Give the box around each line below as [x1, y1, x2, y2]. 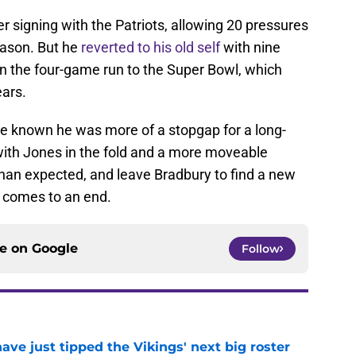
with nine [220, 39, 281, 56]
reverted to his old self [81, 39, 220, 56]
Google [32, 241, 78, 257]
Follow [242, 242, 280, 257]
